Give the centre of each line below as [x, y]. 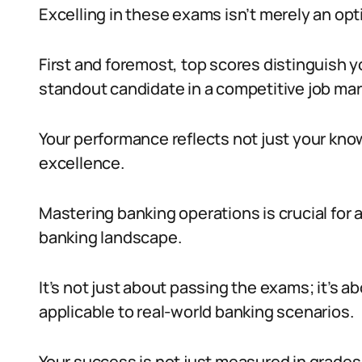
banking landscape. [110, 237]
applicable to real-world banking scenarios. [196, 311]
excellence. [82, 163]
